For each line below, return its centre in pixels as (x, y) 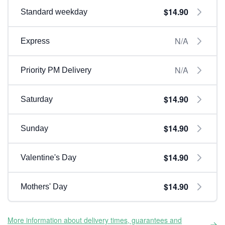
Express (35, 41)
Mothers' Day (44, 187)
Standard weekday (54, 12)
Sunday (34, 128)
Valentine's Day (48, 157)
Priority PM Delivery (56, 70)
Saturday (37, 99)
